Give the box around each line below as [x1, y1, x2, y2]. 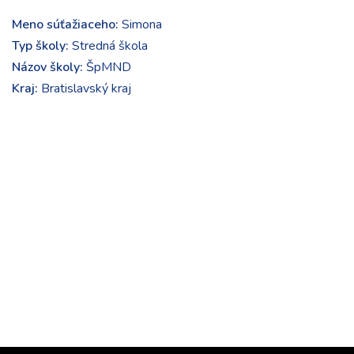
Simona [119, 16, 162, 33]
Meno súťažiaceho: [12, 16, 119, 33]
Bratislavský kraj [38, 80, 131, 97]
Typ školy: [12, 37, 69, 55]
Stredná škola [69, 37, 148, 55]
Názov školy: [12, 58, 83, 76]
